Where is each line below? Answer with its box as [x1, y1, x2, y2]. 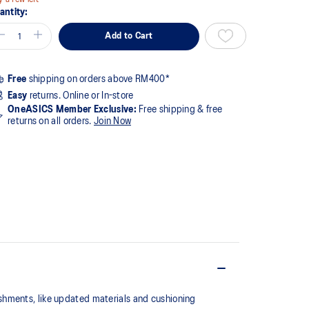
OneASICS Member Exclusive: [8, 104, 137, 114]
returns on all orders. [8, 116, 94, 126]
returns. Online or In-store [27, 90, 134, 101]
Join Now [93, 116, 132, 126]
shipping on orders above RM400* [26, 74, 170, 84]
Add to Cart [105, 31, 153, 41]
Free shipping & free [136, 104, 223, 114]
